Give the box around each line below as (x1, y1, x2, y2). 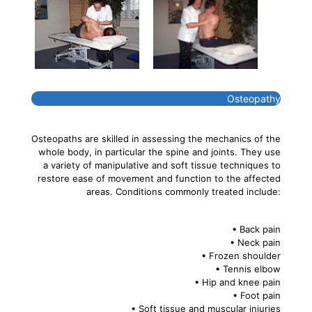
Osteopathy (219, 92, 281, 104)
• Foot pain (233, 289, 281, 301)
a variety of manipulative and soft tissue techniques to (43, 159, 281, 171)
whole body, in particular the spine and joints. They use (38, 146, 281, 157)
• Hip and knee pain (194, 276, 281, 288)
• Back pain (232, 223, 281, 235)
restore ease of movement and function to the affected (38, 172, 281, 184)
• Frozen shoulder (201, 249, 281, 261)
